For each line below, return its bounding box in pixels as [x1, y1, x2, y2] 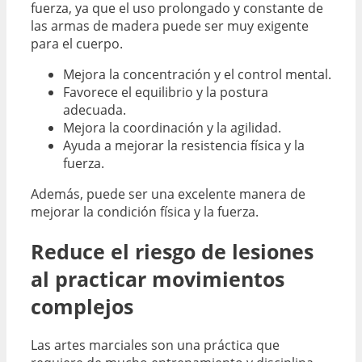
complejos [31, 292, 133, 320]
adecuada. [63, 100, 126, 119]
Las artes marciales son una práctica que [31, 336, 280, 355]
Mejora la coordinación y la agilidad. [63, 118, 281, 137]
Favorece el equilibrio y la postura [63, 82, 268, 101]
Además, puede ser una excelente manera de [31, 184, 305, 203]
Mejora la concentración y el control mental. [63, 65, 331, 83]
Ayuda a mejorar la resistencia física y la [63, 136, 305, 154]
